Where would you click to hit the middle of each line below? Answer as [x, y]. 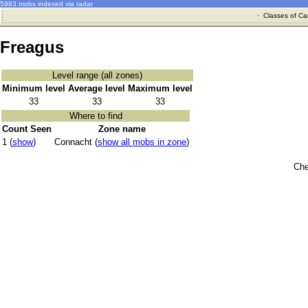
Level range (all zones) [97, 76]
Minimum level [34, 89]
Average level [97, 89]
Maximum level [160, 89]
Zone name [122, 129]
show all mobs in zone [142, 142]
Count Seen [27, 129]
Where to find [96, 116]
